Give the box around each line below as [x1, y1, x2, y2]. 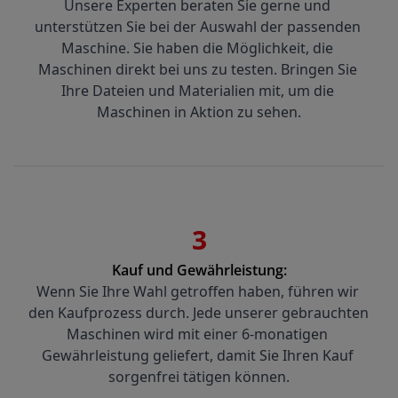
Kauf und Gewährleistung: [111, 260, 287, 281]
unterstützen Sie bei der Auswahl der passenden [34, 17, 361, 37]
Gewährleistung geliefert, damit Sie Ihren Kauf [41, 346, 354, 366]
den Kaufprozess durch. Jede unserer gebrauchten [28, 303, 369, 323]
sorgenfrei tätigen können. [108, 367, 290, 387]
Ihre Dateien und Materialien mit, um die [60, 81, 334, 101]
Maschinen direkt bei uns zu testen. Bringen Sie [37, 60, 357, 80]
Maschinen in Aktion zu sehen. [97, 102, 301, 123]
